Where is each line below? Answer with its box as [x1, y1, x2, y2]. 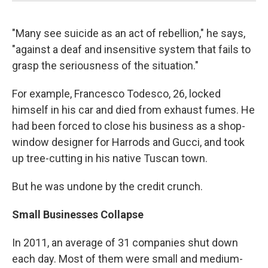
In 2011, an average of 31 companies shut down [12, 236, 238, 249]
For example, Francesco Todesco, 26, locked [12, 87, 221, 100]
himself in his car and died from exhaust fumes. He [12, 103, 255, 117]
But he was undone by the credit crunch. [12, 180, 203, 193]
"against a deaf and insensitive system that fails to [12, 43, 251, 56]
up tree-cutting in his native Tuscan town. [12, 152, 208, 165]
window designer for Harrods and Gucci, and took [12, 136, 245, 149]
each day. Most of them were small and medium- [12, 252, 243, 266]
